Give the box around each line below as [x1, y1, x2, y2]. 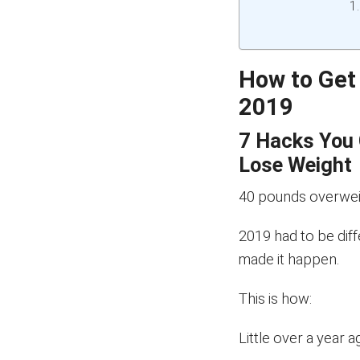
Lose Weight [239, 153, 353, 177]
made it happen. [239, 251, 340, 268]
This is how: [239, 290, 313, 307]
